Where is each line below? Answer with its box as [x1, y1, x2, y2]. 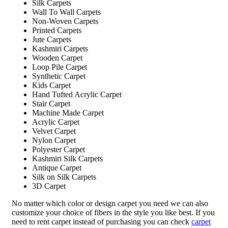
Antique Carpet [32, 163, 81, 172]
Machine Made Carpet [32, 108, 104, 117]
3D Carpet [32, 181, 66, 190]
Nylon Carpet [32, 135, 76, 145]
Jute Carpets [32, 35, 71, 44]
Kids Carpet [32, 80, 71, 90]
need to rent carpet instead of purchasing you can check [12, 217, 191, 226]
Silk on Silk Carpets [32, 172, 96, 181]
